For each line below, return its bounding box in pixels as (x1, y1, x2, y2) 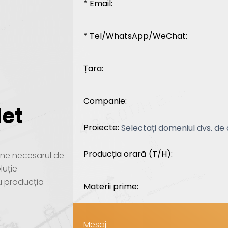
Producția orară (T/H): (83, 148, 173, 160)
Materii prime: (83, 181, 139, 193)
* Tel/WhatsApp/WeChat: (83, 30, 188, 42)
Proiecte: (83, 122, 120, 134)
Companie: (83, 95, 127, 107)
